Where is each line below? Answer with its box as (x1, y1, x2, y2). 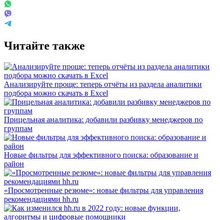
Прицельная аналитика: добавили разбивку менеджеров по (4, 115, 203, 124)
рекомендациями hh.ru (4, 194, 79, 203)
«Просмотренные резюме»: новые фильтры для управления (4, 186, 203, 194)
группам (4, 124, 32, 133)
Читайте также (4, 39, 85, 52)
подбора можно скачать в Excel (4, 88, 108, 97)
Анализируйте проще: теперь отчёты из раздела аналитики (4, 80, 202, 88)
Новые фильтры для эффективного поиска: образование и (4, 150, 198, 159)
